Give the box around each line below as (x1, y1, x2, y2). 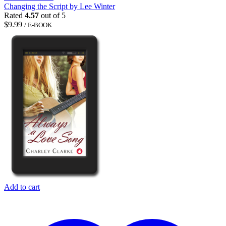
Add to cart (4, 182, 40, 191)
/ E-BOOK (24, 21, 52, 29)
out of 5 (39, 11, 66, 20)
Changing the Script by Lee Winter (4, 2, 115, 11)
